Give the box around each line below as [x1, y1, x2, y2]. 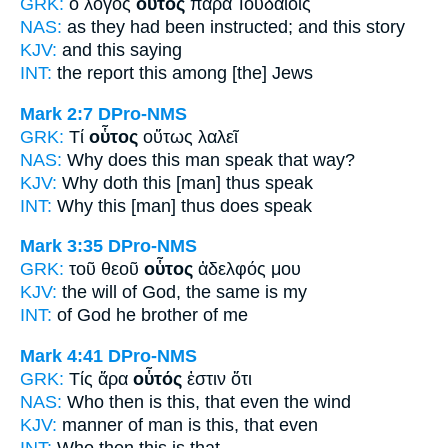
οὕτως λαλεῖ [138, 126, 238, 147]
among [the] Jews [167, 63, 313, 83]
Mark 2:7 [20, 103, 93, 124]
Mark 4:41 [20, 345, 103, 366]
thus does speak [176, 195, 312, 216]
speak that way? [220, 149, 355, 170]
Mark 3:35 [20, 236, 103, 257]
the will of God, [57, 282, 186, 303]
